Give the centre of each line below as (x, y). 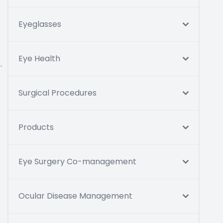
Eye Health (39, 58)
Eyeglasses (40, 24)
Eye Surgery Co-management (77, 162)
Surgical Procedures (57, 93)
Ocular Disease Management (75, 196)
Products (36, 127)
